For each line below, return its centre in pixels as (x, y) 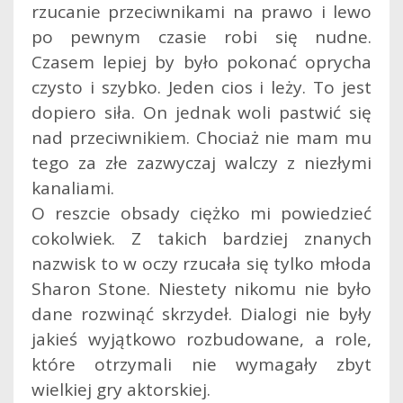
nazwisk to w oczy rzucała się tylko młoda (201, 263)
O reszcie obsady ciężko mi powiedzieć (201, 213)
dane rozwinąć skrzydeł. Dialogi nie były (201, 313)
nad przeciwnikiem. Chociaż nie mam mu (201, 137)
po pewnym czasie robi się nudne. (201, 36)
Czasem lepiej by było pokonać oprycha (201, 62)
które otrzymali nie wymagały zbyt (201, 364)
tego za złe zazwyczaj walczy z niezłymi (201, 162)
